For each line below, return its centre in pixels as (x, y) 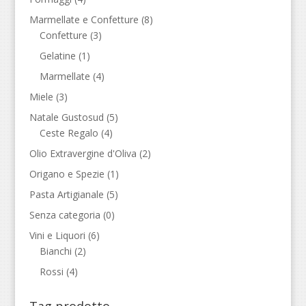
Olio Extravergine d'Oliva (83, 153)
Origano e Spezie (67, 174)
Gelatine (57, 56)
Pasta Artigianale (66, 194)
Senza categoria (65, 215)
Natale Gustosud (66, 117)
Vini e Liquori (57, 235)
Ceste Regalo (69, 133)
